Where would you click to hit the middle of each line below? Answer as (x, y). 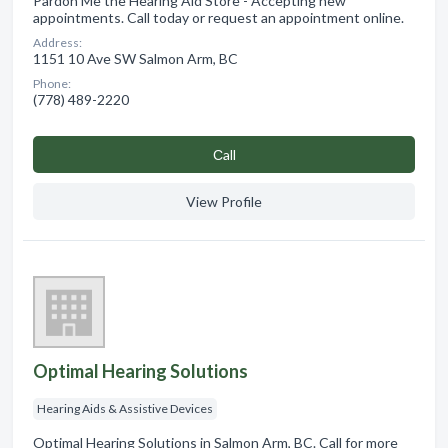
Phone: (52, 84)
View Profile (224, 202)
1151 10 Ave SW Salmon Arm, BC (135, 59)
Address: (57, 43)
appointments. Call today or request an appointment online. (218, 18)
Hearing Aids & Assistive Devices (125, 409)
